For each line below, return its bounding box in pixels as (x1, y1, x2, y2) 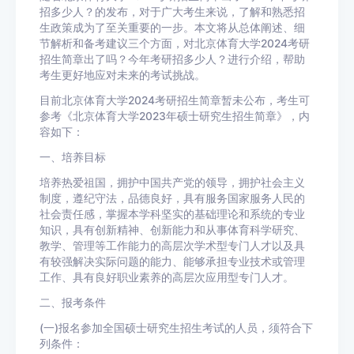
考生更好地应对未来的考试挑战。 (40, 69, 205, 82)
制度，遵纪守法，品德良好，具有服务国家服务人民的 (40, 192, 305, 205)
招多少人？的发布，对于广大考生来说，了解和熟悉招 (40, 6, 305, 19)
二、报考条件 (40, 296, 106, 310)
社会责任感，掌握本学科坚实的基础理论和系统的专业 (40, 208, 305, 221)
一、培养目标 (40, 151, 106, 164)
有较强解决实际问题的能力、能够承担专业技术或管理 (40, 255, 305, 269)
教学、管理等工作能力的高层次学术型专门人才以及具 (40, 239, 305, 253)
